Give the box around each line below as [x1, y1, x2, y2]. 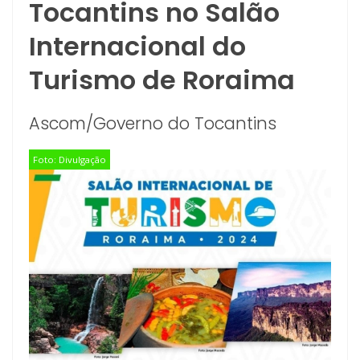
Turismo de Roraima [29, 62, 295, 98]
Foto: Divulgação [33, 153, 106, 166]
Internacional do [29, 28, 246, 64]
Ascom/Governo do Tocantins [29, 112, 276, 135]
